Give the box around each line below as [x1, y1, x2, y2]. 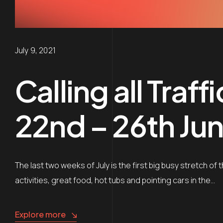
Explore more [15, 209, 66, 220]
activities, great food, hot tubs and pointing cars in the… [15, 174, 215, 186]
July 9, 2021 [15, 44, 56, 56]
